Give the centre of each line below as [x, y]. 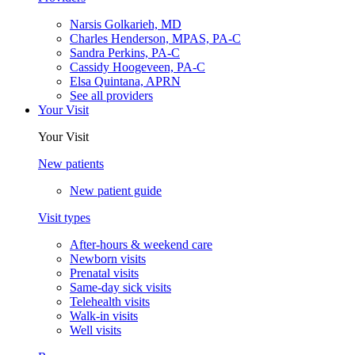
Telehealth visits [110, 302]
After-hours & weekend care [141, 245]
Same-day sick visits [120, 288]
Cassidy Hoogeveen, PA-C [137, 67]
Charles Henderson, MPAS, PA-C [155, 39]
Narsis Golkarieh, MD [126, 25]
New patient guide [116, 191]
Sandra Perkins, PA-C [125, 53]
